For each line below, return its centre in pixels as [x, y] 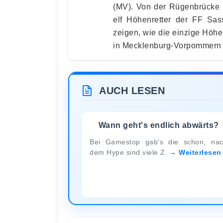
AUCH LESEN [132, 91]
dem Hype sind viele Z [128, 152]
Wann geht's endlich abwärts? [159, 125]
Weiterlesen [200, 152]
